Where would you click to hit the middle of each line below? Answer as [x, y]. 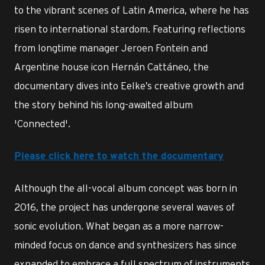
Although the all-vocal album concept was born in [126, 188]
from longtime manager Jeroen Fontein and [111, 48]
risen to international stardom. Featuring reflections [130, 29]
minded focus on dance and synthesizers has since [125, 245]
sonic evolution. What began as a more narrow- [119, 226]
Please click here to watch [78, 156]
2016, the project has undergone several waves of [125, 207]
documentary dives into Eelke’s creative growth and [129, 85]
